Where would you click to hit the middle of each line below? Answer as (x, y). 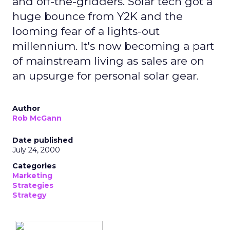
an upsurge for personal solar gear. (106, 76)
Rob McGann (37, 118)
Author (26, 108)
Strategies (33, 185)
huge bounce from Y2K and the (98, 16)
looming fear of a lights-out (86, 31)
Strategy (29, 195)
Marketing (32, 176)
